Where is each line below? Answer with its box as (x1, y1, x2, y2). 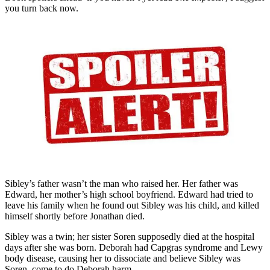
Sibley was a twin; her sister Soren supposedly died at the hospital (5, 231, 254, 242)
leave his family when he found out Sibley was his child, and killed (5, 199, 259, 210)
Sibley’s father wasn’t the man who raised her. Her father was (5, 178, 238, 189)
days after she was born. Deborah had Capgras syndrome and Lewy (5, 242, 263, 253)
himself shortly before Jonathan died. (5, 210, 145, 221)
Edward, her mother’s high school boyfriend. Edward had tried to (5, 189, 253, 199)
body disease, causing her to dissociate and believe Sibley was (5, 253, 240, 263)
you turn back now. (5, 2, 78, 13)
